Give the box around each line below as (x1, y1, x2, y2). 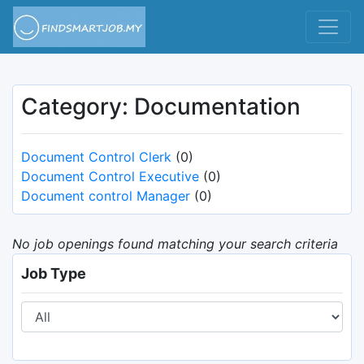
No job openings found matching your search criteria (12, 236, 338, 252)
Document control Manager (21, 188, 190, 204)
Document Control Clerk (21, 149, 171, 165)
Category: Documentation (21, 93, 301, 120)
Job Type (21, 265, 86, 282)
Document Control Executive (21, 168, 199, 184)
